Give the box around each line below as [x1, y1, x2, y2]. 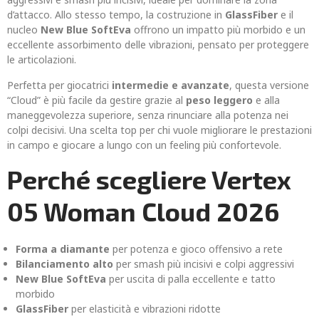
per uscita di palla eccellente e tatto [106, 272, 276, 286]
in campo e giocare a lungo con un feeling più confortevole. [7, 138, 281, 152]
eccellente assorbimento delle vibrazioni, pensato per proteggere [7, 38, 309, 51]
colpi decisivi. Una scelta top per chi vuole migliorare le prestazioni [7, 123, 312, 137]
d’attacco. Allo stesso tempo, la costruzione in [7, 8, 225, 21]
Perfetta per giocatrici [7, 78, 112, 92]
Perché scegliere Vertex [7, 164, 291, 194]
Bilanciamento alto [16, 257, 113, 271]
